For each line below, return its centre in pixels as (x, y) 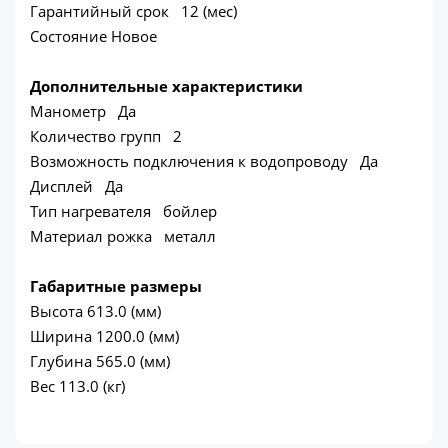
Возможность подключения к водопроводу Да (204, 160)
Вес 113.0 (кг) (77, 385)
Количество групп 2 (106, 135)
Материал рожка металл (123, 235)
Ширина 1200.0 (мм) (104, 335)
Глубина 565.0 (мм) (100, 360)
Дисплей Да (76, 185)
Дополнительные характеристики (166, 85)
